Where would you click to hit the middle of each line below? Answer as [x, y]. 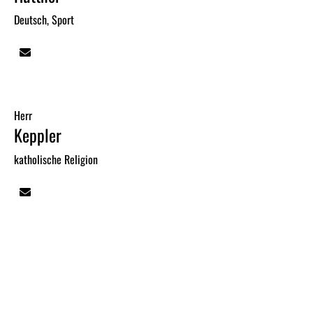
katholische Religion [56, 160]
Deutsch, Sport [44, 19]
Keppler [38, 135]
